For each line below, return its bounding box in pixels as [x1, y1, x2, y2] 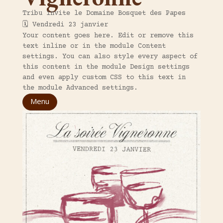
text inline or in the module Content [22, 42, 166, 50]
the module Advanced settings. [22, 84, 138, 92]
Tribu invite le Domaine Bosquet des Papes [22, 9, 186, 17]
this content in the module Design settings [22, 63, 190, 71]
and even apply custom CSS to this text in [22, 74, 186, 82]
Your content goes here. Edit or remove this [22, 32, 194, 40]
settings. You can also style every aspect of [22, 53, 198, 61]
